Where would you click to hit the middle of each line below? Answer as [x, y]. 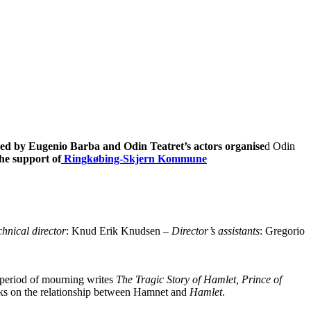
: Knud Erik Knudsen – [119, 230]
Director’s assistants [216, 230]
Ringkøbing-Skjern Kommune [134, 158]
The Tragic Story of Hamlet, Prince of [199, 279]
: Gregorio [282, 230]
